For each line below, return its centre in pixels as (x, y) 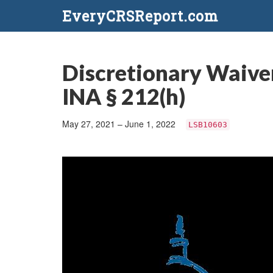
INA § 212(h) (124, 96)
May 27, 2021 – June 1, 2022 (120, 124)
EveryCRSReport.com (140, 16)
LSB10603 (207, 125)
